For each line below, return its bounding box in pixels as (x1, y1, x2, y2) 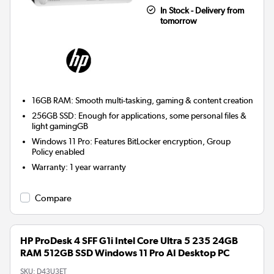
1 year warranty (70, 162, 127, 172)
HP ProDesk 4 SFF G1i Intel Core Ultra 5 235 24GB (20, 235, 238, 247)
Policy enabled (32, 147, 85, 157)
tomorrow (160, 16, 197, 26)
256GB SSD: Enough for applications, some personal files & (32, 111, 247, 121)
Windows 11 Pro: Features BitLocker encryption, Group (32, 136, 231, 147)
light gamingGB (32, 121, 89, 131)
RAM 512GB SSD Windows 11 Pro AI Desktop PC (20, 247, 229, 259)
